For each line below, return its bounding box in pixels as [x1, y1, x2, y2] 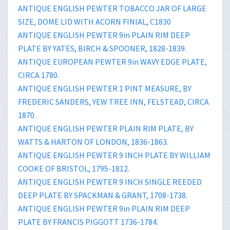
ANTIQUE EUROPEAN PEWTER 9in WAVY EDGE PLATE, [18, 56, 207, 67]
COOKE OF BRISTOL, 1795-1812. [18, 163, 129, 174]
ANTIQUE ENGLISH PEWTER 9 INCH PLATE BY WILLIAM [18, 149, 210, 160]
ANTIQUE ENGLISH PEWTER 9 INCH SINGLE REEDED [18, 176, 202, 187]
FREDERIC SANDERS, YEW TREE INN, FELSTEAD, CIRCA [18, 96, 209, 107]
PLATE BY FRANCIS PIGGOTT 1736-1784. [18, 216, 158, 227]
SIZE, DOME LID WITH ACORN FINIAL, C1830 [18, 16, 171, 27]
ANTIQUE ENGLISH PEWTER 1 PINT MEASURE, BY [18, 83, 191, 93]
